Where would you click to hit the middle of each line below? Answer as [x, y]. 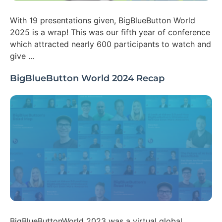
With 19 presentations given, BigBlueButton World [103, 21]
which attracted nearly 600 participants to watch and [111, 44]
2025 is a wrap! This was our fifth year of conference [110, 32]
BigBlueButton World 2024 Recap [87, 79]
